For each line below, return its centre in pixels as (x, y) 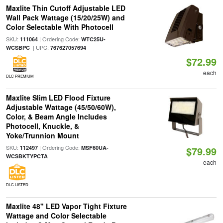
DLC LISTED (17, 185)
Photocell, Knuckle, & (42, 126)
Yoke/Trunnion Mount (42, 136)
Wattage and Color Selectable (56, 216)
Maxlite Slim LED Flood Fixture (58, 98)
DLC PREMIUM (20, 76)
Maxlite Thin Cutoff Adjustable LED (65, 8)
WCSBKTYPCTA (27, 156)
